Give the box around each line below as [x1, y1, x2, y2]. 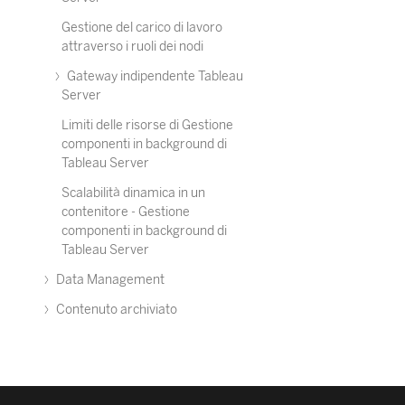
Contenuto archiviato [53, 302, 177, 317]
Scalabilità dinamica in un [61, 185, 205, 201]
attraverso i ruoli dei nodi [61, 39, 203, 54]
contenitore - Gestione [61, 204, 190, 220]
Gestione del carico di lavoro [61, 20, 222, 35]
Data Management [53, 272, 165, 287]
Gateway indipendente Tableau [64, 69, 243, 84]
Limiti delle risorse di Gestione [61, 118, 233, 133]
